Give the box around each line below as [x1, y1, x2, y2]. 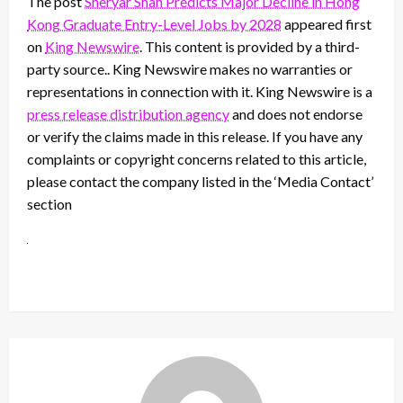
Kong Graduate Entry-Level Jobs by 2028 [27, 15, 282, 33]
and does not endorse [229, 105, 363, 123]
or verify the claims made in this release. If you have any [27, 128, 363, 146]
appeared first [282, 15, 372, 33]
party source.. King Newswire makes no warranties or [27, 60, 353, 78]
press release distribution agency [27, 105, 229, 123]
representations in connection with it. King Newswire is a [27, 83, 372, 101]
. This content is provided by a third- [139, 38, 360, 56]
